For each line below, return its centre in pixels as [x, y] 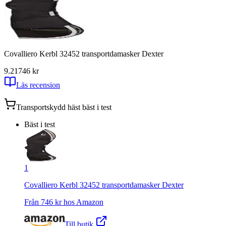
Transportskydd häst [48, 107]
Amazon [90, 202]
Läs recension [38, 85]
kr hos [65, 202]
